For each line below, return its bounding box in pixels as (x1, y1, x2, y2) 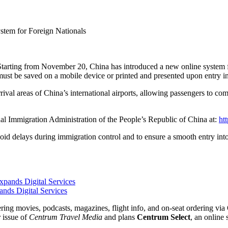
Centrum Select (137, 212, 190, 221)
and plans (102, 212, 137, 221)
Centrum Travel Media (29, 212, 102, 221)
